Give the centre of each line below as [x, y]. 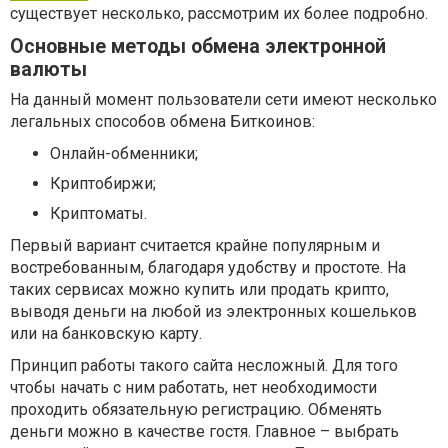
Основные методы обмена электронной [198, 47]
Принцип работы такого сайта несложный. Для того [204, 366]
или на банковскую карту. [106, 334]
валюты [48, 70]
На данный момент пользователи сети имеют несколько [223, 100]
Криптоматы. [98, 214]
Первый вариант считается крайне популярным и [195, 246]
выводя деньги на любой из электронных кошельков [213, 312]
